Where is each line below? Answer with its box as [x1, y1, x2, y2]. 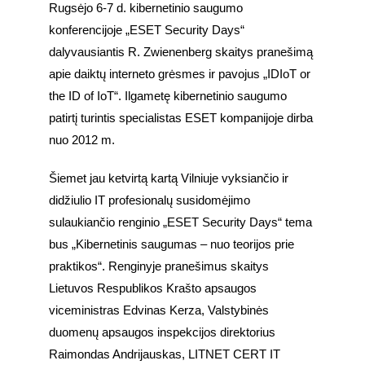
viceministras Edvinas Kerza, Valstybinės [49, 304, 269, 318]
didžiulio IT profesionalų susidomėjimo [49, 194, 250, 208]
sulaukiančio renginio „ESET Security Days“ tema [49, 216, 312, 230]
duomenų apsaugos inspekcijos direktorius [49, 326, 275, 340]
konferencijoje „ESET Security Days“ [49, 24, 244, 37]
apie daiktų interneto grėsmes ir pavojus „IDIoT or [49, 68, 310, 81]
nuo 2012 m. [49, 134, 115, 147]
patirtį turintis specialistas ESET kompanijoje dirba [49, 112, 313, 125]
